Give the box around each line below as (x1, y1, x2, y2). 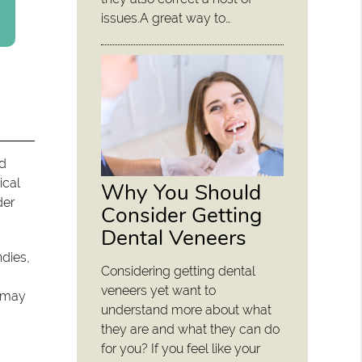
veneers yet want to (101, 283, 217, 299)
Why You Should (101, 178, 262, 208)
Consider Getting (101, 200, 263, 230)
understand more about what (101, 302, 272, 318)
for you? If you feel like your (101, 341, 261, 357)
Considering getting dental (101, 263, 256, 280)
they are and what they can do (101, 322, 280, 338)
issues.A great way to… (101, 11, 232, 27)
